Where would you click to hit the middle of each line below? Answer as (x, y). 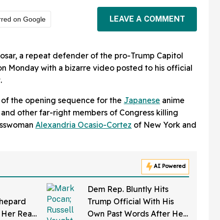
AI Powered (170, 166)
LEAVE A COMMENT (147, 19)
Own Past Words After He (135, 213)
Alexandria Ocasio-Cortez (83, 124)
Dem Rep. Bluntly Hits (128, 189)
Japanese (142, 100)
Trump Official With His (130, 201)
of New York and (164, 124)
